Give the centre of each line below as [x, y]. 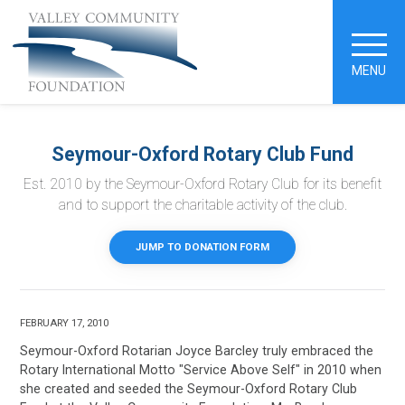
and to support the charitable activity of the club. [202, 206]
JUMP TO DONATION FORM [202, 247]
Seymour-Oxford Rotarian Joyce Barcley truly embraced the [197, 350]
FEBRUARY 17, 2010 [65, 323]
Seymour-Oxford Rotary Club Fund [202, 154]
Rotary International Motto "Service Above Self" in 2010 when [201, 369]
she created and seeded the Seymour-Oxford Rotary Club [189, 388]
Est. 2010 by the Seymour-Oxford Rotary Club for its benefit [202, 185]
